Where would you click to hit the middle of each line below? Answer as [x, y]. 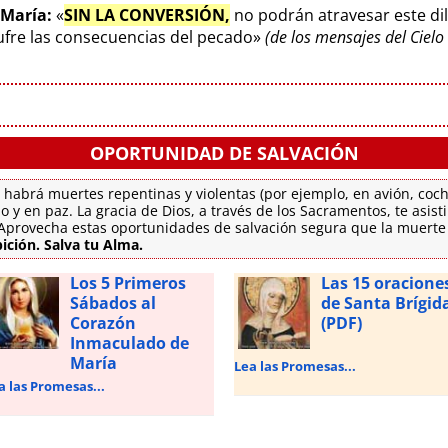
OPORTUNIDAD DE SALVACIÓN [224, 152]
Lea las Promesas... [295, 365]
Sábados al [112, 302]
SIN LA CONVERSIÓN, [147, 14]
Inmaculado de [129, 342]
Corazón [102, 322]
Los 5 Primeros [127, 282]
